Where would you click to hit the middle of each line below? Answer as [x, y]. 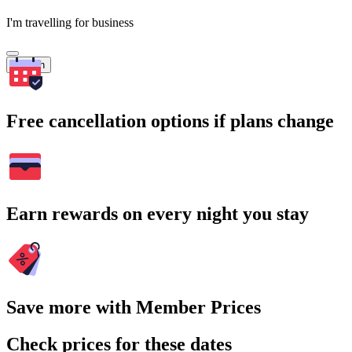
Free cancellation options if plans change [170, 121]
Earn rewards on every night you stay [158, 214]
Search [29, 64]
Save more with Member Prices [134, 308]
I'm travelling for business [70, 22]
